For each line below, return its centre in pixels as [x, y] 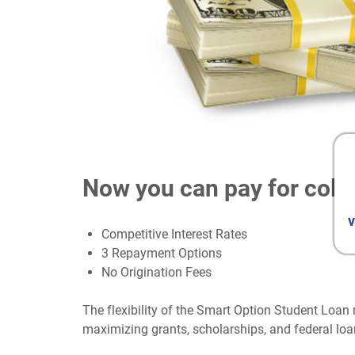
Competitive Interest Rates [174, 235]
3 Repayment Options [162, 254]
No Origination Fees [157, 273]
